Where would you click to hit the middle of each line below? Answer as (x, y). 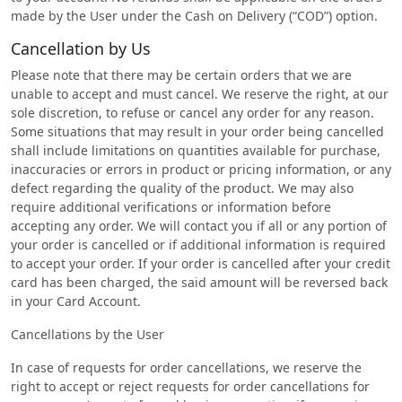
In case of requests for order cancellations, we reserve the (186, 367)
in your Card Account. (76, 301)
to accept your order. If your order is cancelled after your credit (201, 263)
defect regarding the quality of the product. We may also (182, 188)
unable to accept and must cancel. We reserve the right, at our (200, 94)
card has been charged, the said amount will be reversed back (199, 282)
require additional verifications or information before (171, 207)
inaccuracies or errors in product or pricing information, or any (201, 169)
